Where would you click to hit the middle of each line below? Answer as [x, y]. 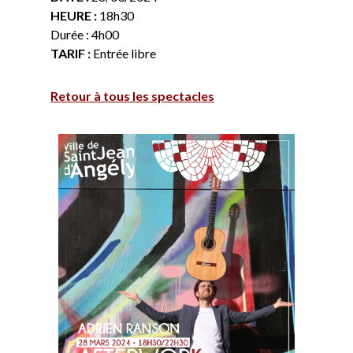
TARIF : [71, 53]
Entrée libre [123, 53]
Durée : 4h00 [85, 34]
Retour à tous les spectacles [132, 96]
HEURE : [74, 15]
